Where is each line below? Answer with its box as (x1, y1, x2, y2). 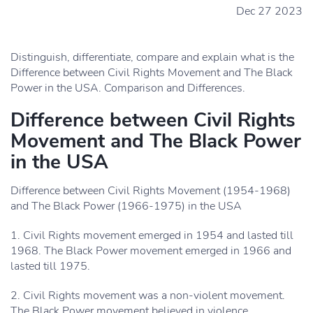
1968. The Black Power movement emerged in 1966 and (10, 243, 291, 259)
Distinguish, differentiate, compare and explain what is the (10, 50, 294, 65)
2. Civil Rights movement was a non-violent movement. (10, 288, 285, 303)
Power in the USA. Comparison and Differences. (10, 80, 245, 96)
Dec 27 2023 (236, 3, 303, 19)
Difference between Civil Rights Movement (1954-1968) (10, 183, 291, 198)
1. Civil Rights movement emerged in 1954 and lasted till (10, 228, 293, 243)
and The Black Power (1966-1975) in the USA (10, 198, 242, 214)
